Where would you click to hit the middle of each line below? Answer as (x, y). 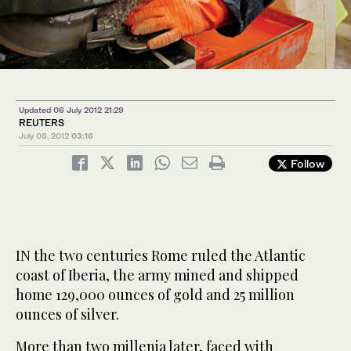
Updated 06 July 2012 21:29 (71, 110)
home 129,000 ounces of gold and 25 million (155, 295)
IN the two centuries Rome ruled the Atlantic (161, 256)
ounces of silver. (67, 315)
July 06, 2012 (44, 136)
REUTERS (42, 123)
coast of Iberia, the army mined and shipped (157, 275)
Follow (306, 164)
